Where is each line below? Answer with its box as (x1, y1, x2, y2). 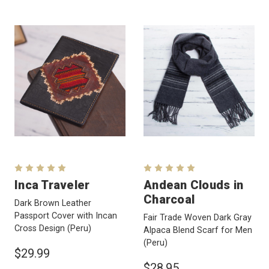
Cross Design (14, 223, 67, 234)
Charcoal (144, 192, 195, 207)
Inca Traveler (14, 177, 90, 192)
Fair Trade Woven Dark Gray (144, 212, 252, 223)
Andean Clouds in (144, 177, 243, 192)
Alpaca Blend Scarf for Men (144, 225, 252, 235)
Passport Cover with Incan (14, 210, 117, 221)
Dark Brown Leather (14, 198, 91, 208)
